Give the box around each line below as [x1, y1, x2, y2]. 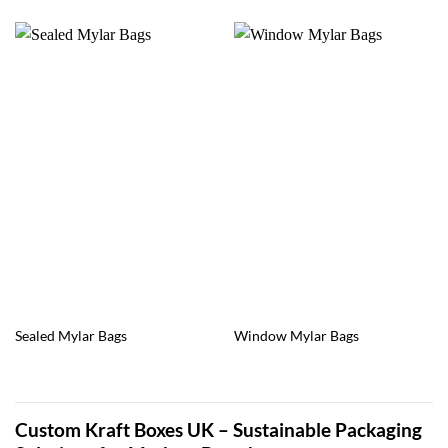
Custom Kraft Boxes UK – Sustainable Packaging [15, 418, 422, 442]
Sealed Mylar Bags [14, 328, 127, 345]
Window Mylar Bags [233, 328, 359, 345]
